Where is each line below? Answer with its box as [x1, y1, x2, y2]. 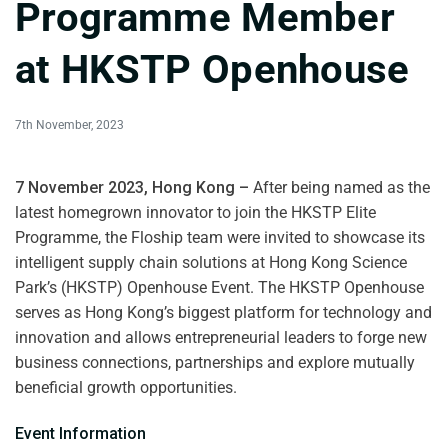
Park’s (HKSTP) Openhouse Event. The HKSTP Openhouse [15, 277, 424, 297]
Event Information [15, 423, 146, 443]
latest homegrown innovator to [15, 202, 235, 222]
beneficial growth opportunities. [15, 377, 237, 397]
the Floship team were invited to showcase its [101, 227, 425, 247]
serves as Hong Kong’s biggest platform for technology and [15, 302, 432, 322]
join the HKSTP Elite [235, 202, 376, 222]
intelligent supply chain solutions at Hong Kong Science [15, 252, 407, 272]
